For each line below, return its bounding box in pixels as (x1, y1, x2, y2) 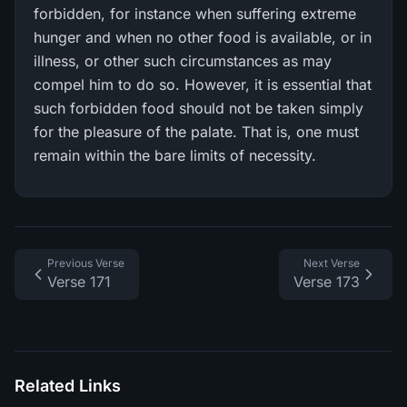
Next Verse (303, 256, 360, 270)
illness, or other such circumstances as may (34, 52, 332, 70)
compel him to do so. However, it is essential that (34, 75, 372, 94)
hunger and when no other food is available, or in (34, 28, 372, 46)
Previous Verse (47, 256, 124, 270)
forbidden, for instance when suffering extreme (34, 5, 356, 23)
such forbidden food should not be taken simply (34, 99, 363, 117)
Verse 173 (293, 273, 360, 291)
